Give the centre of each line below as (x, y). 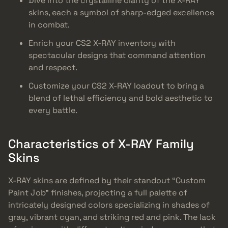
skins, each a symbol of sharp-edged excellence (121, 12)
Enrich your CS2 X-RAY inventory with (102, 43)
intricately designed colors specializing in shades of (109, 205)
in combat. (49, 25)
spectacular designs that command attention (117, 55)
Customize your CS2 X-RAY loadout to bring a (116, 86)
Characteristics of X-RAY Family (101, 144)
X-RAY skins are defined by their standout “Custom (107, 180)
